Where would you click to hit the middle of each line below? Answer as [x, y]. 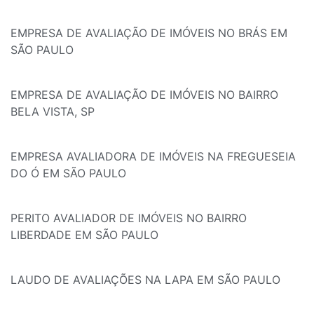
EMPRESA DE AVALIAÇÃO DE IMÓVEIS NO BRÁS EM [149, 33]
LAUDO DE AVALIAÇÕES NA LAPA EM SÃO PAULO [145, 279]
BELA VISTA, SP [53, 111]
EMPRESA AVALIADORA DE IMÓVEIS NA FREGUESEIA [153, 156]
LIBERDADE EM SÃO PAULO [84, 234]
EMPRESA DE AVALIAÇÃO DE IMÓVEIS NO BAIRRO [144, 94]
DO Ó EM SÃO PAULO [68, 173]
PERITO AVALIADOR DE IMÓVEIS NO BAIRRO [129, 218]
